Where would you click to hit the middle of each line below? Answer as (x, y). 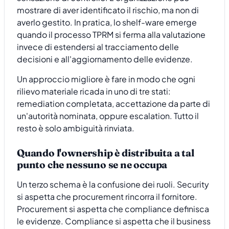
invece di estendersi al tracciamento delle (98, 47)
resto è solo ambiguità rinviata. (76, 128)
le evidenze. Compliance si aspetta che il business (114, 221)
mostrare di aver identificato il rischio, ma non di (108, 10)
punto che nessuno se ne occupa (92, 165)
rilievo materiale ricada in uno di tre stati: (94, 91)
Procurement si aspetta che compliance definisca (113, 209)
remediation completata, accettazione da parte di (113, 103)
